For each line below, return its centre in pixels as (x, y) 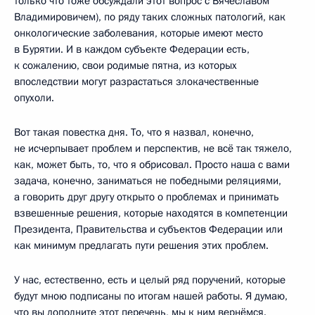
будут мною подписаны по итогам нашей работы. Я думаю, (151, 296)
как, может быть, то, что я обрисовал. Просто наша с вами (152, 165)
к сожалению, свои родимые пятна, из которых (126, 65)
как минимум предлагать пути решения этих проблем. (141, 245)
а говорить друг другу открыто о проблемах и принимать (147, 197)
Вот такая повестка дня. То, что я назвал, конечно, (134, 132)
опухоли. (34, 98)
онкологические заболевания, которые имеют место (139, 33)
